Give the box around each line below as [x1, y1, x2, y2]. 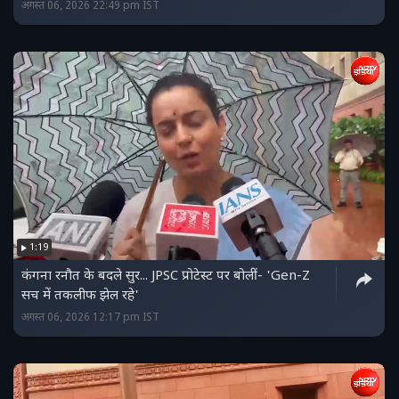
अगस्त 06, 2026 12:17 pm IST [21, 311, 159, 326]
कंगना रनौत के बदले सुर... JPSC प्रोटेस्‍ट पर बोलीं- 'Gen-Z [21, 268, 310, 286]
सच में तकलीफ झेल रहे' [21, 288, 139, 305]
